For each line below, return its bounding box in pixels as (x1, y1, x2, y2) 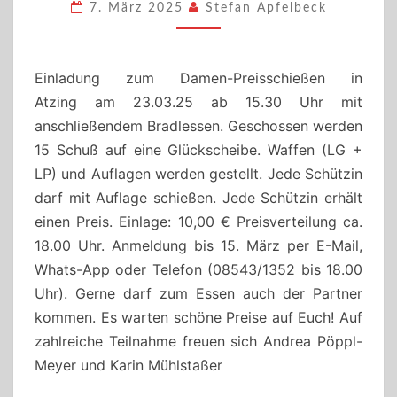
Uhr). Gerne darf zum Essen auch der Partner (35, 284, 362, 303)
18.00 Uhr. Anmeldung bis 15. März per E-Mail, (35, 237, 362, 255)
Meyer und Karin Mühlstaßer (35, 356, 222, 375)
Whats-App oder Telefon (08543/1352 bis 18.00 (35, 261, 362, 279)
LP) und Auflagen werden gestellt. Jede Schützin (35, 165, 362, 183)
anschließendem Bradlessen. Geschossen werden (35, 117, 362, 136)
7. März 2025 (89, 2, 189, 15)
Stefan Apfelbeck (205, 2, 327, 15)
